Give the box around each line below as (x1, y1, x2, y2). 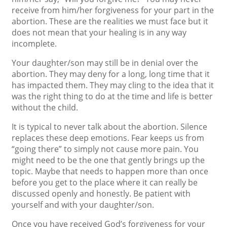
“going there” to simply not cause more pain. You (12, 143, 199, 155)
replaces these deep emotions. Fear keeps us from (12, 132, 204, 143)
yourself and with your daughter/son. (12, 199, 154, 210)
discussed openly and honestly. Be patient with (12, 188, 191, 199)
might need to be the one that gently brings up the (12, 155, 205, 166)
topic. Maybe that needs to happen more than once (12, 166, 208, 177)
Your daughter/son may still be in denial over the (12, 57, 198, 68)
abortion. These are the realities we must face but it (12, 16, 208, 27)
